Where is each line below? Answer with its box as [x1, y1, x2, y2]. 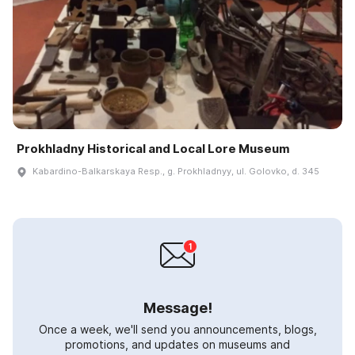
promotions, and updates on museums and [65, 338, 290, 352]
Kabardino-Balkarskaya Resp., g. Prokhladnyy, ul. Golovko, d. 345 [32, 166, 319, 177]
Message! [143, 300, 212, 317]
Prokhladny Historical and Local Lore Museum [17, 141, 290, 157]
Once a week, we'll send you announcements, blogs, [38, 323, 317, 337]
